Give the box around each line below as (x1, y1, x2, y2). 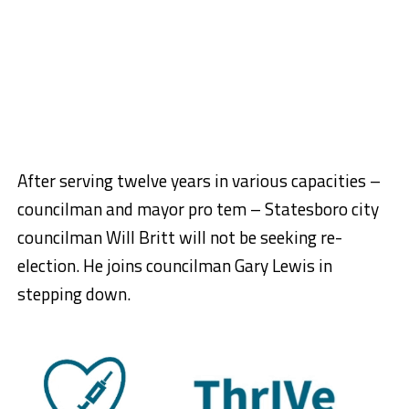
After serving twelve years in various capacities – (16, 166, 381, 194)
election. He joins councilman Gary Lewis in (16, 251, 332, 278)
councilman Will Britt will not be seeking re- (16, 223, 342, 250)
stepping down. (16, 279, 131, 307)
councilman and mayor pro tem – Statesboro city (16, 194, 379, 222)
